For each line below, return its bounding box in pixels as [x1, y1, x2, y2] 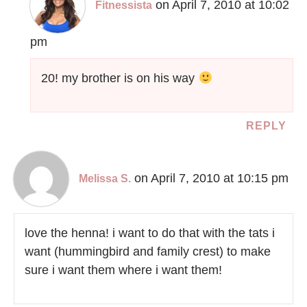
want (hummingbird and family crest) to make [25, 244, 271, 258]
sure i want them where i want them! [25, 262, 222, 277]
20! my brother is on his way [41, 71, 199, 85]
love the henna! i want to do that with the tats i [25, 225, 275, 240]
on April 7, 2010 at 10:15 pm [134, 171, 288, 185]
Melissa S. [79, 172, 131, 184]
